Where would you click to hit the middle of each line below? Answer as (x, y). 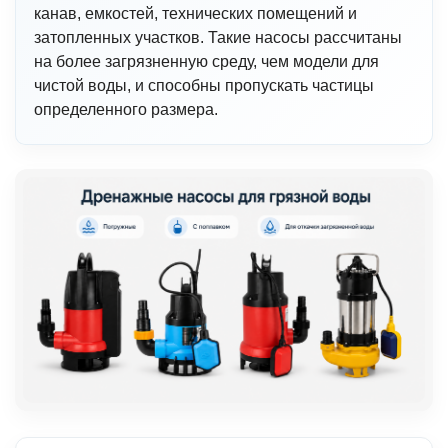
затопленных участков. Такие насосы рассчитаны (218, 37)
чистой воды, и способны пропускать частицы (204, 85)
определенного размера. (126, 109)
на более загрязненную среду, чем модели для (206, 61)
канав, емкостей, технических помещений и (195, 13)
